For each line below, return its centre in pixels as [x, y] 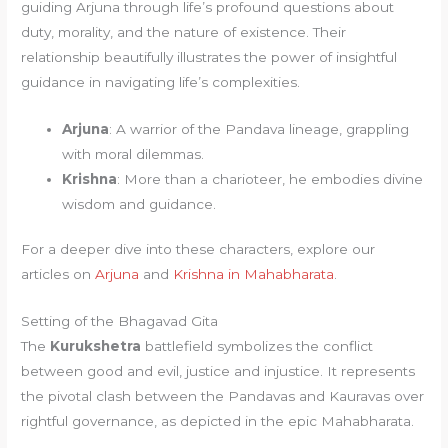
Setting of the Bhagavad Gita [120, 320]
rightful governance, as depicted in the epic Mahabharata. [218, 420]
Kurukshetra [96, 345]
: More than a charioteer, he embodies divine [270, 178]
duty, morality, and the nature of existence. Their [184, 31]
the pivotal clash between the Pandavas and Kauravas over [223, 395]
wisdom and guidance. [139, 203]
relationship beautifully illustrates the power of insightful [209, 56]
